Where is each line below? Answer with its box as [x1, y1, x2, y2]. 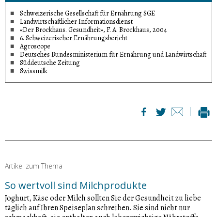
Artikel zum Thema [5, 161, 62, 170]
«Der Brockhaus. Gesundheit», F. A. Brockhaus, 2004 [20, 25, 167, 34]
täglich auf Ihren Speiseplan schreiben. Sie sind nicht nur [5, 202, 190, 213]
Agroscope [20, 41, 50, 51]
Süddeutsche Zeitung [20, 58, 80, 67]
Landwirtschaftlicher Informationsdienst [20, 16, 133, 26]
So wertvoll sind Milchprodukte [5, 178, 147, 192]
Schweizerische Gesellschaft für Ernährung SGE [20, 8, 155, 18]
